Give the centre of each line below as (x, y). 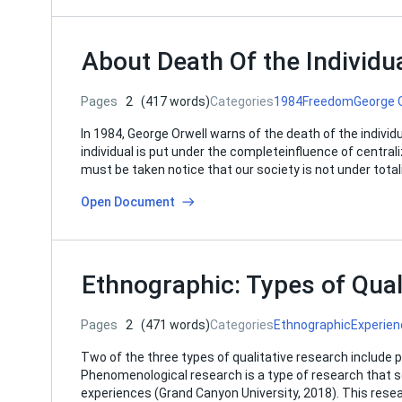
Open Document (128, 202)
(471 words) (175, 325)
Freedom (328, 101)
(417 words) (175, 101)
